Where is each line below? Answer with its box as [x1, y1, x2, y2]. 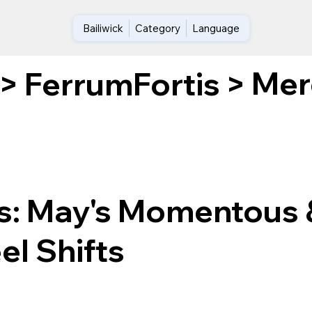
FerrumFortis [24, 64, 221, 103]
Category [135, 21, 181, 35]
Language [192, 21, 240, 35]
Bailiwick [83, 21, 124, 35]
